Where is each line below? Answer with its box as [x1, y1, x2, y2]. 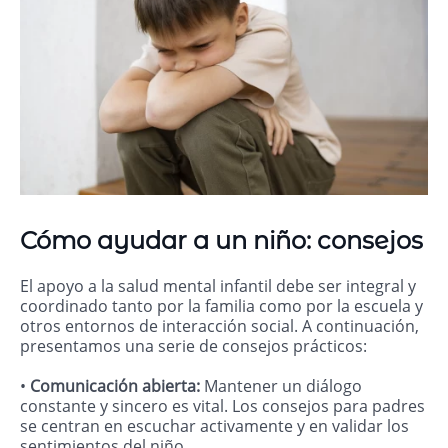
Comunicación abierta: [26, 375, 204, 398]
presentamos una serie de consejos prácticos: [20, 335, 367, 358]
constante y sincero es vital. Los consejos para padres [20, 395, 425, 418]
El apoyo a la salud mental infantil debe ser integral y [20, 275, 416, 298]
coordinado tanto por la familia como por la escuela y [20, 295, 423, 318]
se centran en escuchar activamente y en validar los [20, 415, 409, 438]
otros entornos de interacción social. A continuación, [20, 315, 419, 338]
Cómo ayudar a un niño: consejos [20, 226, 423, 256]
